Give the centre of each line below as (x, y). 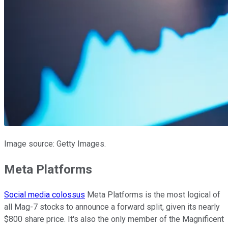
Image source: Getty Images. (55, 144)
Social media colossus (45, 195)
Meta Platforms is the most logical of (153, 195)
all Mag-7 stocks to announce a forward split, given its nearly (112, 207)
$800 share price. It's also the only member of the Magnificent (114, 219)
